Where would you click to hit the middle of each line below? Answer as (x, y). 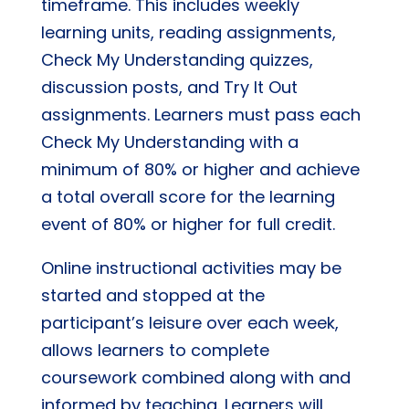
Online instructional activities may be (191, 268)
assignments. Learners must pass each (200, 115)
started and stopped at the (152, 295)
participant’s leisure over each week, (189, 323)
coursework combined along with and (195, 378)
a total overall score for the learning (188, 197)
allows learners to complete (155, 350)
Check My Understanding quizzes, (177, 60)
